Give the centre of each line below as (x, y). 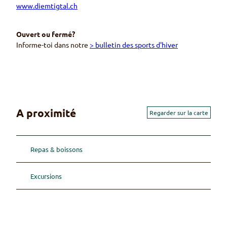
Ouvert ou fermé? (46, 34)
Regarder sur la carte (179, 113)
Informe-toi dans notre (53, 45)
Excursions (46, 176)
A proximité (46, 112)
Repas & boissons (56, 149)
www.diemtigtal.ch (47, 6)
